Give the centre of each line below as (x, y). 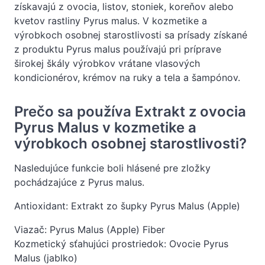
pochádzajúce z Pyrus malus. (79, 182)
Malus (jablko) (46, 258)
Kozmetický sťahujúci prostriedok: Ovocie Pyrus (121, 243)
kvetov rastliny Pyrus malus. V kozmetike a (111, 21)
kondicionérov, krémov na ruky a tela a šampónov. (127, 77)
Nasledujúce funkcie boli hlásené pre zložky (112, 168)
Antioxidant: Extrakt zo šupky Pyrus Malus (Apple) (127, 206)
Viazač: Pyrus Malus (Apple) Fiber (90, 229)
